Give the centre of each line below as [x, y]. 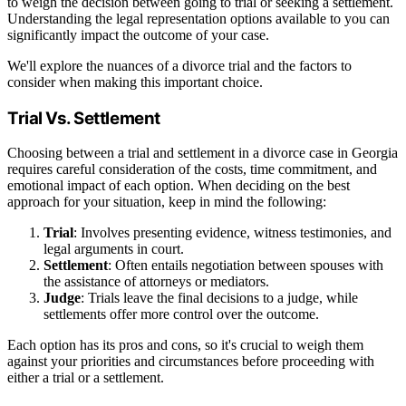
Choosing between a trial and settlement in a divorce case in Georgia [203, 153]
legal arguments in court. [114, 249]
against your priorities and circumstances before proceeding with [191, 362]
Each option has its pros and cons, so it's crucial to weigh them [185, 345]
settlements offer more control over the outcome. [181, 314]
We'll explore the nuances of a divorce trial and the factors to [179, 66]
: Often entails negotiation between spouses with [246, 266]
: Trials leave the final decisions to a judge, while [219, 298]
